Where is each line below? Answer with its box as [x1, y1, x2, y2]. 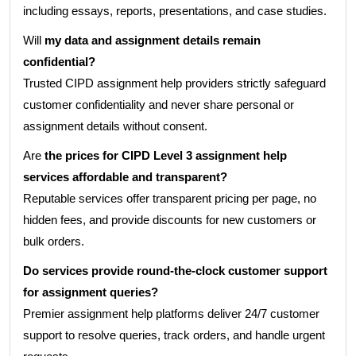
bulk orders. [23, 234, 84, 248]
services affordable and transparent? [23, 170, 227, 184]
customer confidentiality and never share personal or [23, 98, 294, 111]
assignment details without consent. [23, 119, 207, 133]
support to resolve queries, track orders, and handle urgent [23, 328, 325, 342]
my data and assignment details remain [41, 33, 261, 47]
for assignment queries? [23, 285, 158, 299]
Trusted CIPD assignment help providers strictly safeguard [23, 76, 326, 90]
